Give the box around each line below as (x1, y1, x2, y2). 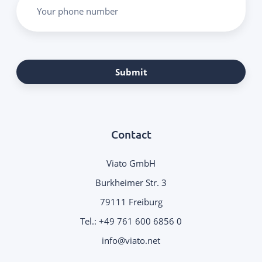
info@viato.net (102, 235, 160, 247)
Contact (111, 127, 151, 142)
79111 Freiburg (99, 196, 163, 208)
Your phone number (37, 5, 118, 18)
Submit (115, 66, 147, 78)
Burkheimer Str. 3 (95, 177, 167, 189)
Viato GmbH (106, 157, 156, 170)
